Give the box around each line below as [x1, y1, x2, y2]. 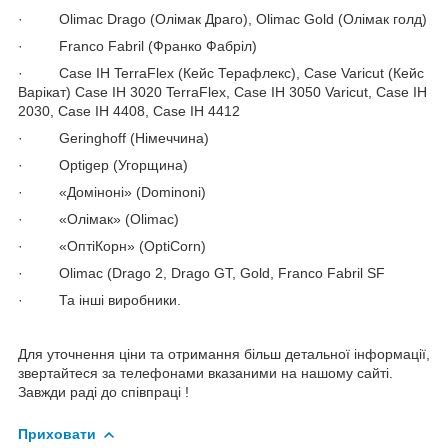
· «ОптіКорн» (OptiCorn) [18, 237, 206, 254]
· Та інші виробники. [18, 291, 181, 308]
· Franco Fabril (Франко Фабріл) [18, 37, 257, 54]
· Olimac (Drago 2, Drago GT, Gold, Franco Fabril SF [18, 264, 385, 281]
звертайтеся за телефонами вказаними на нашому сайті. [18, 364, 393, 381]
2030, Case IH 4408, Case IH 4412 [18, 102, 240, 119]
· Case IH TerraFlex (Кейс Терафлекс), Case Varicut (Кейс [18, 64, 424, 81]
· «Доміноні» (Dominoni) [18, 183, 206, 200]
